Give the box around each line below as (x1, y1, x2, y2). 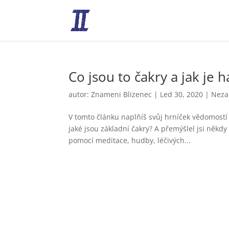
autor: (68, 89, 91, 99)
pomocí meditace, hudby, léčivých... (68, 135, 191, 145)
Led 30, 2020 (160, 89, 203, 99)
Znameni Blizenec (91, 89, 152, 99)
